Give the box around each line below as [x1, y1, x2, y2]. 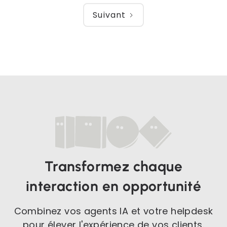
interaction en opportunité [25, 177, 202, 195]
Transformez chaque [44, 158, 183, 175]
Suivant [93, 9, 126, 21]
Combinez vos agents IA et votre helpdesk [14, 205, 213, 218]
